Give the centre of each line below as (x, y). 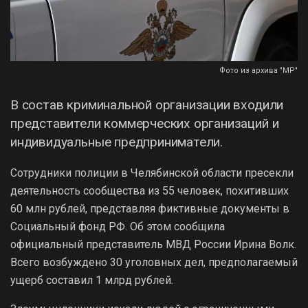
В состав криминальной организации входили (147, 104)
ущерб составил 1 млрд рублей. (92, 280)
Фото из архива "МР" (258, 70)
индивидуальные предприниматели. (117, 142)
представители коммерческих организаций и (145, 123)
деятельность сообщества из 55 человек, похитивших (150, 190)
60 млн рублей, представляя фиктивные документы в (150, 208)
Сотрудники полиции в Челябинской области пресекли (152, 173)
